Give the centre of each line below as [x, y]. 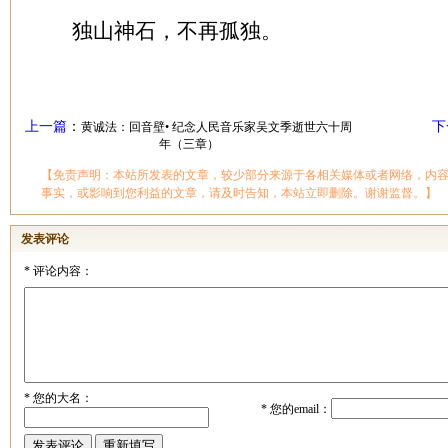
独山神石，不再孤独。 [177, 31]
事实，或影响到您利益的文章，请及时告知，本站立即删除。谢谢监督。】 [239, 193]
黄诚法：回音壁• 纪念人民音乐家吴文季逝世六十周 [216, 127]
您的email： [298, 409]
